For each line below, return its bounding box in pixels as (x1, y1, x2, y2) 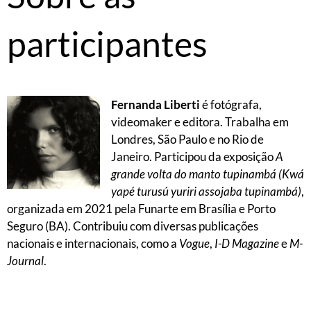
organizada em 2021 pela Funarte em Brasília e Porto (7, 201, 276, 217)
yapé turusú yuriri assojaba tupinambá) (111, 184, 301, 199)
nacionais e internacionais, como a (7, 236, 179, 251)
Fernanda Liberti (111, 97, 200, 112)
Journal (7, 253, 44, 269)
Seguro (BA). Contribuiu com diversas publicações (7, 219, 258, 234)
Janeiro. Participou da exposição (111, 149, 276, 165)
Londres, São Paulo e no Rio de (111, 132, 264, 147)
